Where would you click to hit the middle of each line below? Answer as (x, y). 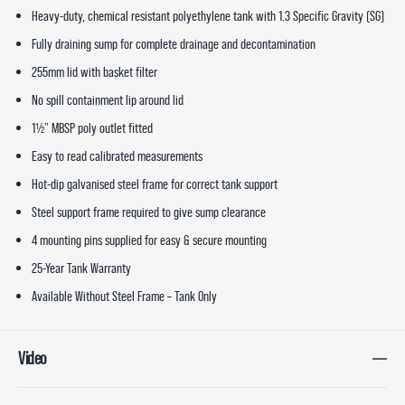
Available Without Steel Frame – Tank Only (124, 296)
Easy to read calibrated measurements (117, 155)
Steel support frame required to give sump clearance (149, 212)
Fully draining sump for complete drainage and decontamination (174, 43)
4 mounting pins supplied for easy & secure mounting (149, 240)
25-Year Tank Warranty (81, 268)
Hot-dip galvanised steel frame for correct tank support (155, 184)
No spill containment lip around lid (108, 99)
